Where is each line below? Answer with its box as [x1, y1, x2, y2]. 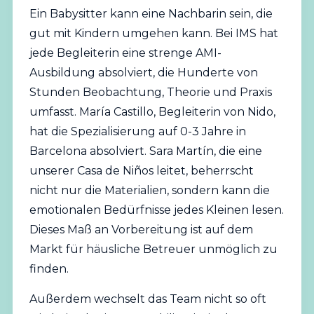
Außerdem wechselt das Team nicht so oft [29, 292, 266, 306]
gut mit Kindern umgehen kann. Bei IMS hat [29, 27, 278, 41]
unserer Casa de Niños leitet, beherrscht [29, 164, 254, 178]
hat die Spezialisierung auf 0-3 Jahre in [29, 125, 246, 139]
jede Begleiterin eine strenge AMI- [29, 46, 221, 60]
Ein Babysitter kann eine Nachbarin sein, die [29, 7, 273, 21]
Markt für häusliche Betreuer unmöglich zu [29, 243, 278, 257]
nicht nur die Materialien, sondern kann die [29, 184, 270, 198]
